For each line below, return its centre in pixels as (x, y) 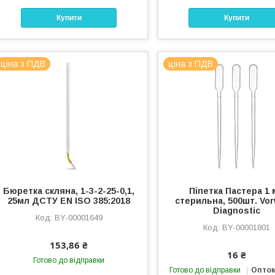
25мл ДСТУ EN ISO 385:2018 (69, 201)
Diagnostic (236, 211)
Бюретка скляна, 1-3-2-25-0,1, (69, 191)
